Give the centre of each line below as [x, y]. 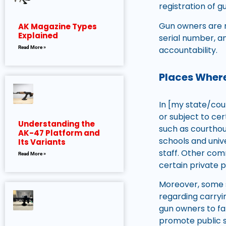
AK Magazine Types [58, 27]
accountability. [188, 50]
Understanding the [56, 124]
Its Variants [42, 142]
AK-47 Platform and [59, 133]
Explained [38, 36]
